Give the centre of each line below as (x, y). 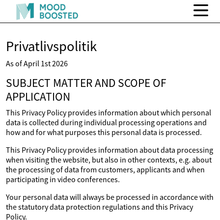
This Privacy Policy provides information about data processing (110, 150)
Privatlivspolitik (51, 46)
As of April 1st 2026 (37, 63)
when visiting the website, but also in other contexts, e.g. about (109, 160)
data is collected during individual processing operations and (106, 122)
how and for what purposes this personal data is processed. (104, 132)
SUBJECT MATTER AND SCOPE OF (86, 83)
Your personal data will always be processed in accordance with (110, 197)
